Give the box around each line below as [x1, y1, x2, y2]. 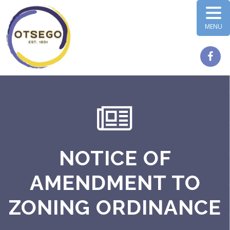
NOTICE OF [59, 146, 171, 170]
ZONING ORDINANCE [9, 195, 221, 219]
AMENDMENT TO [29, 170, 201, 195]
